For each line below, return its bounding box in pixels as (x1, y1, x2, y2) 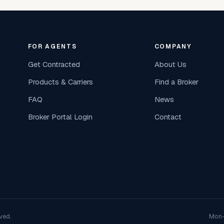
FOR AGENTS (27, 42, 77, 51)
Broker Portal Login (27, 112, 92, 122)
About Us (154, 59, 186, 69)
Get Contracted (27, 59, 80, 69)
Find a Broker (154, 77, 198, 87)
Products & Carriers (27, 77, 93, 87)
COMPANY (154, 42, 192, 51)
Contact (154, 112, 181, 122)
